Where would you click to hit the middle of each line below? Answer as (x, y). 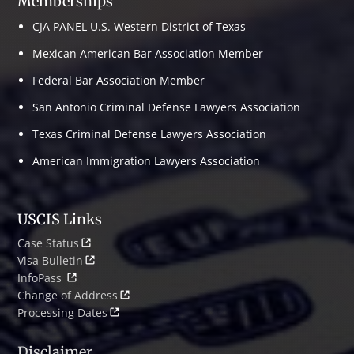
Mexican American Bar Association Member (148, 53)
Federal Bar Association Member (119, 80)
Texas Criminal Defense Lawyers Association (150, 134)
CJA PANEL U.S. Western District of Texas (139, 26)
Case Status (49, 243)
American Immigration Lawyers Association (147, 161)
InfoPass (41, 278)
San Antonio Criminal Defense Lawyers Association (167, 107)
